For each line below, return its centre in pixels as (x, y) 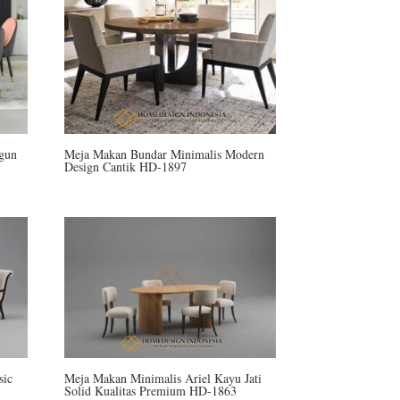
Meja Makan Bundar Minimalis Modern (165, 154)
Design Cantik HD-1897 (126, 166)
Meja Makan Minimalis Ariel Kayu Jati (163, 378)
